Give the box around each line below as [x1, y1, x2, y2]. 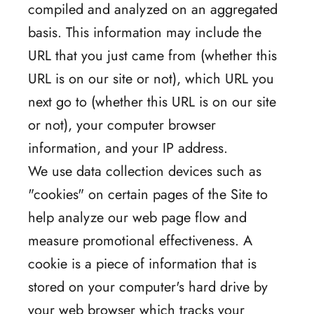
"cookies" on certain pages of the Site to [28, 184, 268, 205]
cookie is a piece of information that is [28, 253, 257, 274]
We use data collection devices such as [28, 161, 261, 182]
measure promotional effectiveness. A [28, 230, 252, 251]
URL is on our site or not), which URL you [28, 68, 274, 89]
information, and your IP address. [28, 137, 228, 158]
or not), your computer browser [28, 114, 216, 135]
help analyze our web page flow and [28, 207, 247, 228]
